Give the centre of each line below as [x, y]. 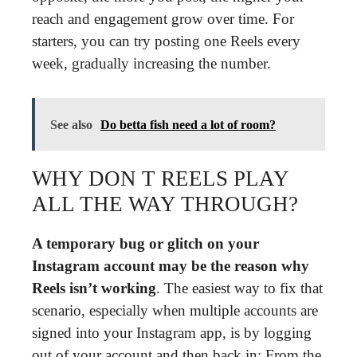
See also [71, 124]
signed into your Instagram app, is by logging [172, 332]
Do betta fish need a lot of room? [188, 124]
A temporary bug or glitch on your [145, 243]
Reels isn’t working [94, 288]
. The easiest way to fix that [239, 288]
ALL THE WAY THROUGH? [165, 204]
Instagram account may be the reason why [171, 265]
